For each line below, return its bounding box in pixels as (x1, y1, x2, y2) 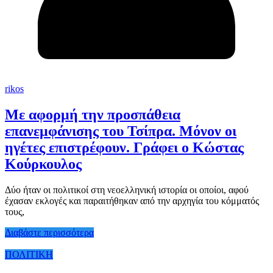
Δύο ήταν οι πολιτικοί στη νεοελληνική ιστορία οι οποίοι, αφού (5, 184, 249, 195)
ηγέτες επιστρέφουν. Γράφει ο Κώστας (5, 139, 244, 155)
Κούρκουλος (5, 155, 82, 172)
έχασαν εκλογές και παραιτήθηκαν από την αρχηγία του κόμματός (5, 195, 259, 206)
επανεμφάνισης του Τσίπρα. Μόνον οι (5, 122, 236, 139)
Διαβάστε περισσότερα (5, 227, 94, 238)
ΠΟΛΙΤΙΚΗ (5, 249, 53, 260)
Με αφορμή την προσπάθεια (5, 106, 180, 122)
